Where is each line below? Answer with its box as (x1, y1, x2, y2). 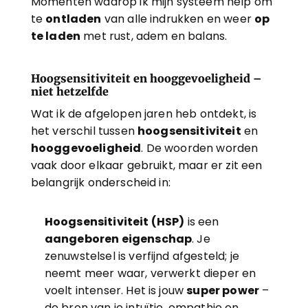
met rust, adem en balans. (80, 28, 228, 44)
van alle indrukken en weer (101, 11, 255, 27)
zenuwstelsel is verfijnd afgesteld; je (44, 248, 239, 264)
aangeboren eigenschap (44, 231, 192, 247)
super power (186, 283, 260, 298)
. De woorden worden (141, 140, 258, 156)
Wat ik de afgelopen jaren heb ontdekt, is (30, 106, 257, 122)
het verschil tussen (30, 123, 137, 139)
